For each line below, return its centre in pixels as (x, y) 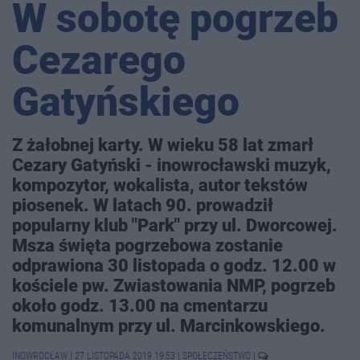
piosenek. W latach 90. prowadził (143, 205)
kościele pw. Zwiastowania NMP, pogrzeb (174, 286)
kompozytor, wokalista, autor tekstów (160, 185)
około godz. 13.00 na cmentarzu (140, 306)
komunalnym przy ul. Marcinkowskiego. (169, 326)
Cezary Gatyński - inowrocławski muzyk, (172, 165)
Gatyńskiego (126, 102)
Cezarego (99, 61)
